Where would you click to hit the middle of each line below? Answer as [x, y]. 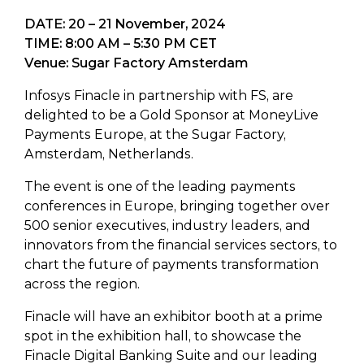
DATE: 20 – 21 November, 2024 [125, 24]
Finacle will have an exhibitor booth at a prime [173, 317]
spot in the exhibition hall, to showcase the [163, 336]
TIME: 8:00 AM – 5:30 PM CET [121, 44]
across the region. [82, 284]
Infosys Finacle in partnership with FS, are [159, 96]
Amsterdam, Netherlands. [109, 154]
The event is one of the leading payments [160, 187]
